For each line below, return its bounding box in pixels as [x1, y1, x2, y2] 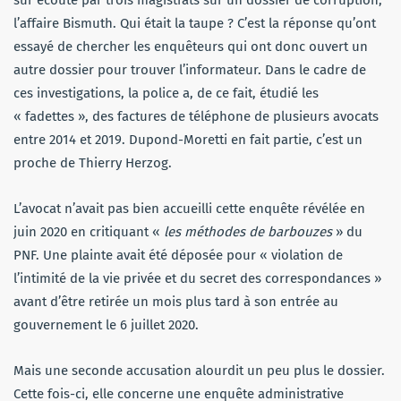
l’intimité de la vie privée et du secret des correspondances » [13, 270, 381, 287]
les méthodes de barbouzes [164, 224, 336, 241]
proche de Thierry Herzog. [13, 155, 172, 172]
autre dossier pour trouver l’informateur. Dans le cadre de [13, 62, 366, 79]
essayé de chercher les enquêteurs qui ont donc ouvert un [13, 38, 368, 55]
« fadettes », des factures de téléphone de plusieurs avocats [13, 108, 379, 125]
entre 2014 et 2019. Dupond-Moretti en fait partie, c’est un [13, 132, 363, 149]
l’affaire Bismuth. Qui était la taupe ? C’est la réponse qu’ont [13, 15, 376, 32]
